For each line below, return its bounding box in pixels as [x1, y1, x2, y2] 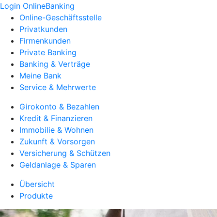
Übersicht [19, 179, 55, 189]
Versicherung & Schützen [19, 148, 110, 158]
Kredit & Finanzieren [19, 113, 93, 123]
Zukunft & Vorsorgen [19, 137, 95, 146]
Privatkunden [19, 24, 67, 34]
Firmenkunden [19, 36, 71, 46]
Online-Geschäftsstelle [19, 13, 102, 22]
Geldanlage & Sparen [19, 160, 96, 170]
